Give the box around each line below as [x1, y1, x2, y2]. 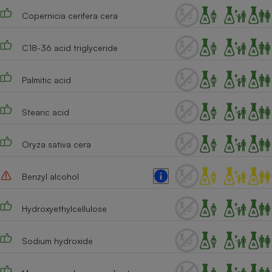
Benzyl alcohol [21, 171, 79, 182]
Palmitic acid [21, 74, 71, 85]
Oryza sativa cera [21, 138, 91, 149]
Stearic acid [21, 106, 69, 117]
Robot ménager [172, 136, 242, 149]
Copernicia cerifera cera [21, 10, 118, 21]
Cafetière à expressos [157, 14, 257, 27]
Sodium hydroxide [21, 235, 93, 246]
